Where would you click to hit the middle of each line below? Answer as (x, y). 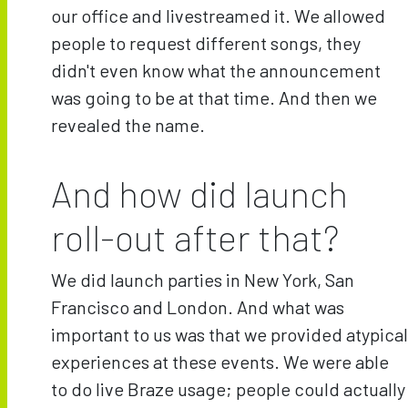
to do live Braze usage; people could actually (228, 388)
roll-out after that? (195, 236)
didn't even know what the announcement (216, 70)
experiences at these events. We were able (220, 361)
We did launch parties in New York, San (203, 279)
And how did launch (199, 193)
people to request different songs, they (206, 42)
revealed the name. (128, 124)
